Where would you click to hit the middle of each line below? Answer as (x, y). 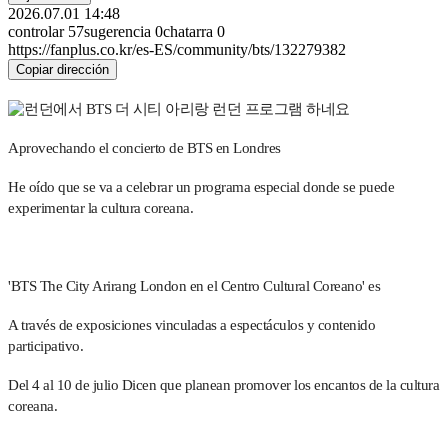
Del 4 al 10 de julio (63, 384)
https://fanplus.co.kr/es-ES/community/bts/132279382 (177, 49)
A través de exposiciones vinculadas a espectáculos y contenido (191, 324)
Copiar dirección (62, 69)
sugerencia (117, 31)
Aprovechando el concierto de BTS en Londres (144, 147)
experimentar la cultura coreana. (100, 207)
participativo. (45, 345)
